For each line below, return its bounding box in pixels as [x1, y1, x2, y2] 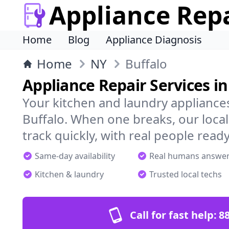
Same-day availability [35, 150, 115, 162]
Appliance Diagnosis [106, 33, 202, 47]
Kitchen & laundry [35, 169, 104, 180]
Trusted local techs [149, 169, 222, 180]
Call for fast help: [130, 208, 217, 222]
